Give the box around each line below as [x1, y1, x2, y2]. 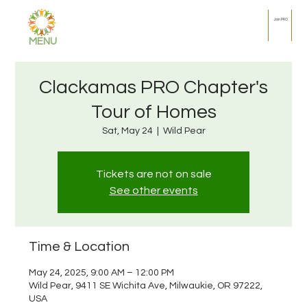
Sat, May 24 [101, 126, 153, 136]
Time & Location [29, 240, 130, 254]
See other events [109, 185, 198, 196]
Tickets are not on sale [95, 169, 212, 180]
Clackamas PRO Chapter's [39, 77, 268, 97]
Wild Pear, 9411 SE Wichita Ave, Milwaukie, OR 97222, [29, 281, 263, 291]
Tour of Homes [90, 102, 217, 122]
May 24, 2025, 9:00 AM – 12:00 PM [29, 268, 175, 278]
